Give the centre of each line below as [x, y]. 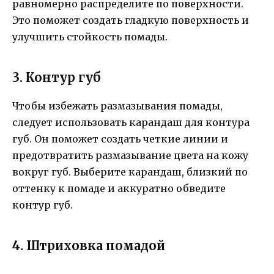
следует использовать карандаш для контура [131, 123]
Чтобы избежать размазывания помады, [117, 106]
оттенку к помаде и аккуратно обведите [119, 189]
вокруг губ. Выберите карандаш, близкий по [130, 172]
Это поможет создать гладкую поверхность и [131, 20]
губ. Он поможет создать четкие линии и [120, 139]
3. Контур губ [57, 78]
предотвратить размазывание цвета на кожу [130, 156]
